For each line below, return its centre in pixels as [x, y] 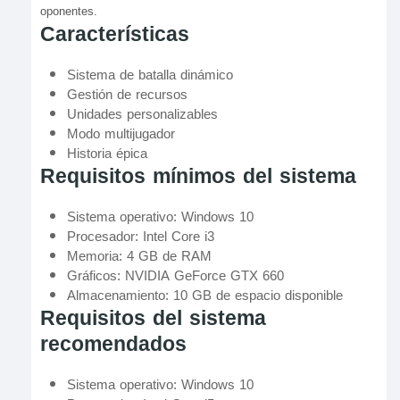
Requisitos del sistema [153, 318]
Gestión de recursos [127, 95]
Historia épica [107, 154]
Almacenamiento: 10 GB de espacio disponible [205, 296]
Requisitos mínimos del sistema [198, 176]
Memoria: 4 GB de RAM [139, 256]
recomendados [113, 344]
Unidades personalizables [142, 114]
